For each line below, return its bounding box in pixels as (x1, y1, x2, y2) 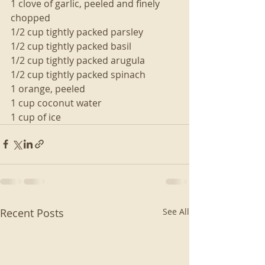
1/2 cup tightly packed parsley (11, 25, 143, 38)
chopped (11, 11, 50, 24)
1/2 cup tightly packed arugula (11, 53, 145, 67)
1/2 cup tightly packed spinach (11, 67, 146, 81)
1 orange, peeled (11, 82, 85, 95)
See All (163, 205, 189, 217)
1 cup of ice (11, 110, 63, 124)
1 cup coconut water (11, 96, 102, 109)
